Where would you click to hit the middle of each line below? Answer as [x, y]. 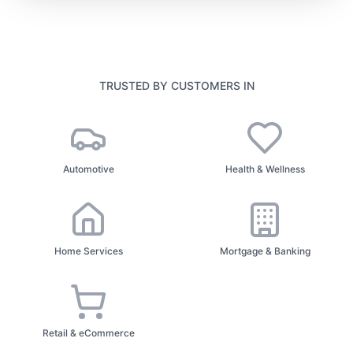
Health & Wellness [265, 169]
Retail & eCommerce [88, 333]
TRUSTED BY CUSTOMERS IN [176, 85]
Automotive [88, 169]
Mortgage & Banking [265, 251]
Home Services [88, 251]
